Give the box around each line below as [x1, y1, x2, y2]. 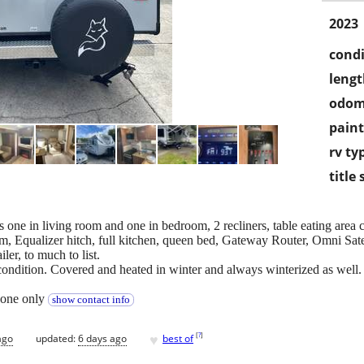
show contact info [51, 294, 130, 306]
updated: [36, 331, 78, 345]
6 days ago [78, 331, 127, 345]
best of [162, 331, 193, 345]
